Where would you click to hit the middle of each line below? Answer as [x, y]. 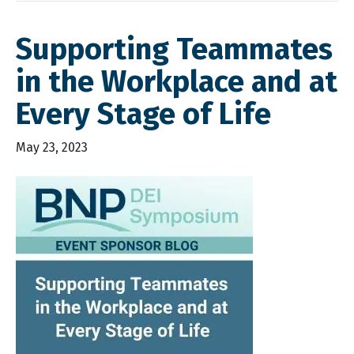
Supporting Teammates [174, 49]
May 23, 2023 [52, 148]
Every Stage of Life [143, 114]
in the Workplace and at [177, 82]
